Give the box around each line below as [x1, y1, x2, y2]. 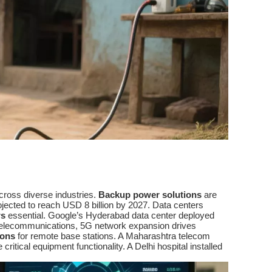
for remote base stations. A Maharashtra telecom [15, 230, 210, 241]
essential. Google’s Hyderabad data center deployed [5, 209, 214, 220]
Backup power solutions [98, 189, 202, 200]
